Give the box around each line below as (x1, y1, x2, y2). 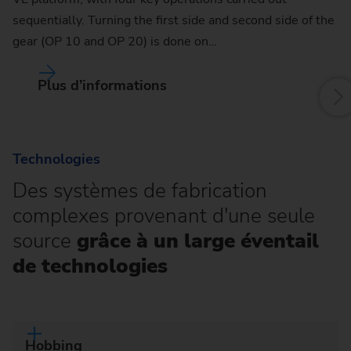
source (13, 226, 77, 255)
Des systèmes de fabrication (13, 176, 267, 204)
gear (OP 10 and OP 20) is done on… (13, 33, 217, 51)
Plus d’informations (38, 76, 167, 96)
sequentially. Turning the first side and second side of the (13, 12, 335, 30)
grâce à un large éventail (77, 226, 319, 255)
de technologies (13, 251, 168, 280)
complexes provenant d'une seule (13, 201, 315, 230)
